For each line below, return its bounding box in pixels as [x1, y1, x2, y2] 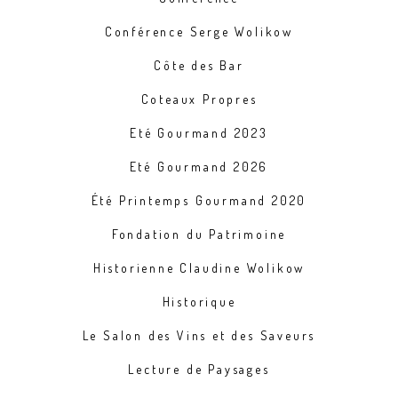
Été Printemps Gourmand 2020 [91, 192, 307, 208]
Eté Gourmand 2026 [129, 158, 269, 174]
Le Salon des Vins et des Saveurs [82, 327, 316, 343]
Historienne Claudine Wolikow [92, 259, 306, 275]
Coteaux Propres [140, 91, 258, 107]
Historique [162, 293, 236, 309]
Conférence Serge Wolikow [104, 23, 294, 39]
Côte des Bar [154, 57, 244, 73]
